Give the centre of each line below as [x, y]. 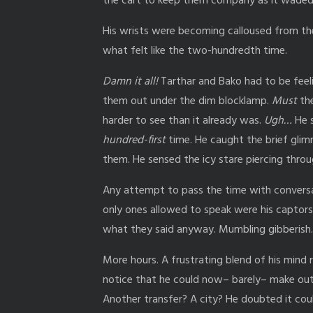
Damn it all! [130, 81]
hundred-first [134, 140]
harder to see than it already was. [183, 121]
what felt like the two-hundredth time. [196, 51]
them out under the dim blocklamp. [187, 101]
